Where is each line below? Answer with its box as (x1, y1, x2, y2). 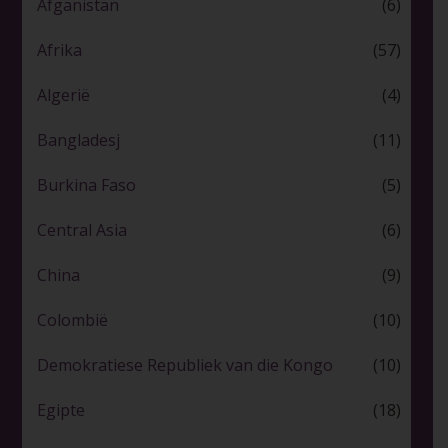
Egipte (36, 399, 85, 422)
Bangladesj (36, 129, 120, 152)
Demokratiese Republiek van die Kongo (36, 354, 333, 377)
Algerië (36, 84, 90, 107)
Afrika (36, 39, 82, 62)
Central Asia (36, 219, 127, 242)
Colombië (36, 309, 108, 332)
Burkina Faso (36, 174, 136, 197)
